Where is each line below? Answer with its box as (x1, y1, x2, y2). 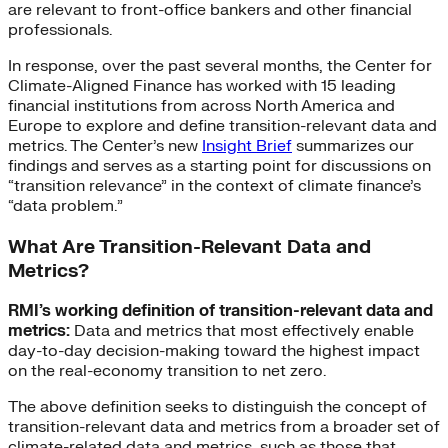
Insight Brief (202, 135, 292, 156)
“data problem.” (8, 195, 123, 216)
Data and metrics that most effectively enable (74, 321, 414, 342)
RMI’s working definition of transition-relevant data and (8, 301, 433, 322)
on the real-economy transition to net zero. (8, 361, 326, 382)
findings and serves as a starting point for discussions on (8, 155, 431, 176)
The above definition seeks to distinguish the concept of (8, 397, 427, 418)
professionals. (8, 19, 112, 40)
